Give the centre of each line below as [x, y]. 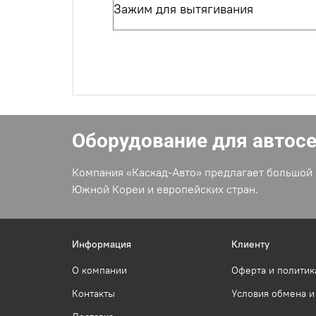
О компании [99, 271]
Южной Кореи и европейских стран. [165, 189]
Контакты [93, 294]
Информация [102, 244]
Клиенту [250, 244]
